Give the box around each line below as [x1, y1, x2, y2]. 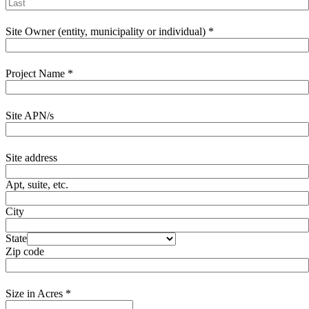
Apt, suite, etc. [6, 178, 68, 190]
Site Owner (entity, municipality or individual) [6, 25, 208, 37]
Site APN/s [6, 109, 54, 121]
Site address [6, 151, 57, 163]
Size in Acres [6, 287, 66, 299]
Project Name [6, 67, 68, 79]
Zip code [6, 245, 44, 257]
